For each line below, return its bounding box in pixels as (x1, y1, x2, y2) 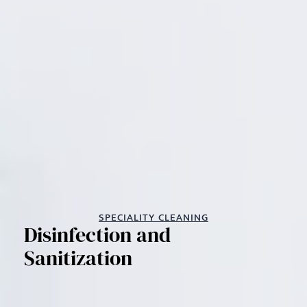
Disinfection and (24, 220, 171, 249)
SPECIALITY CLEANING (99, 208, 208, 226)
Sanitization (24, 243, 132, 272)
